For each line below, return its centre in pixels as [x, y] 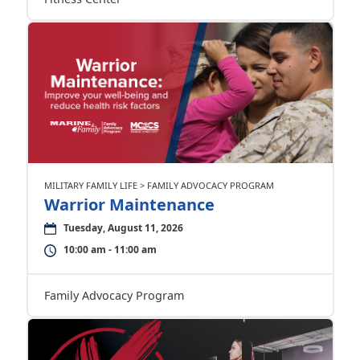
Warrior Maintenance [129, 205]
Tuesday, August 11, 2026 [123, 228]
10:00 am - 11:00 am [110, 250]
